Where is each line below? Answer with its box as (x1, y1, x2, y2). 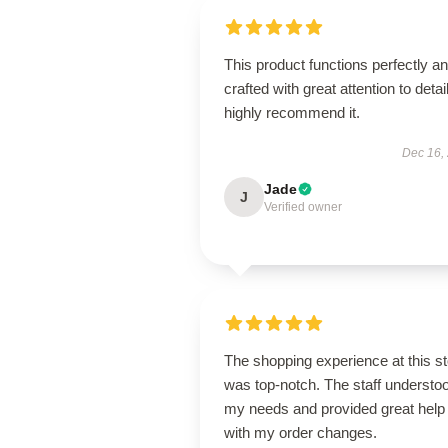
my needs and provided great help (224, 400, 445, 417)
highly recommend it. (224, 104, 360, 121)
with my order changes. (224, 424, 377, 441)
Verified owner (264, 200, 342, 214)
